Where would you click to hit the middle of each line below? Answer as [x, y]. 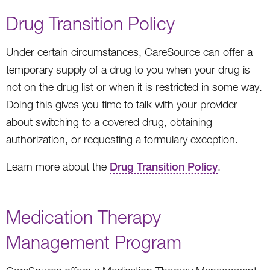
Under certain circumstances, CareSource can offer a [129, 52]
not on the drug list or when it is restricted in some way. [134, 87]
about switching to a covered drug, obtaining [109, 122]
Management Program [94, 242]
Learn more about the [58, 166]
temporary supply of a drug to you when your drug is [128, 69]
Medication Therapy [83, 216]
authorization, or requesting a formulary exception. [122, 139]
